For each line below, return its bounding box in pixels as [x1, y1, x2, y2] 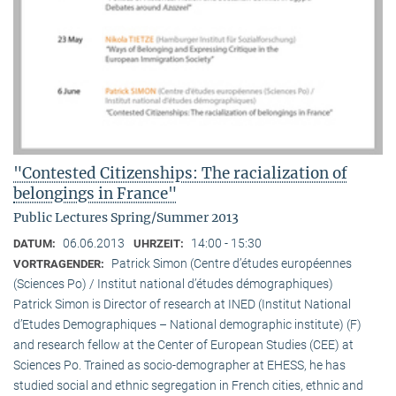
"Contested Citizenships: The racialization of [13, 164, 347, 184]
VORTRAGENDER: [13, 257, 107, 271]
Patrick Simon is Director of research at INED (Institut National [13, 297, 351, 312]
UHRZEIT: [133, 237, 187, 251]
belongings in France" [13, 184, 177, 204]
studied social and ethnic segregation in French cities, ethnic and [13, 378, 363, 393]
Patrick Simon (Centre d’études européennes [111, 256, 352, 271]
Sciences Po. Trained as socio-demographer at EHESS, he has [13, 358, 346, 373]
